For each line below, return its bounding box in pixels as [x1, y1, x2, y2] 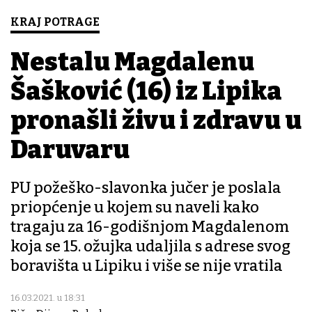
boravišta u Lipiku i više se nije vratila [10, 256, 283, 276]
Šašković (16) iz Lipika [10, 76, 282, 107]
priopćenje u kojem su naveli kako [10, 198, 259, 217]
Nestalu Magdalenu [10, 47, 254, 78]
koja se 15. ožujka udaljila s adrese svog [10, 237, 290, 256]
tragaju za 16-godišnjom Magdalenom [10, 217, 289, 237]
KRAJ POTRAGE [10, 15, 100, 29]
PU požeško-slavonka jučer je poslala [10, 178, 281, 198]
